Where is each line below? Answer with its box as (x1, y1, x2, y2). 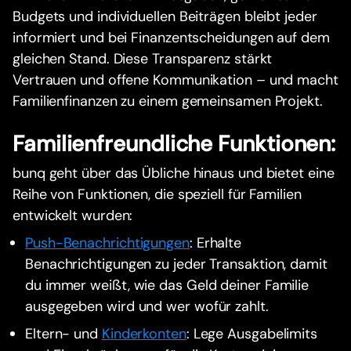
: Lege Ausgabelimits (186, 324, 318, 343)
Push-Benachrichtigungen (25, 233, 190, 252)
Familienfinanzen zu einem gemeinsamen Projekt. (13, 91, 323, 110)
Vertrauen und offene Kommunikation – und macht (13, 70, 338, 89)
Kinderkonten (101, 324, 186, 343)
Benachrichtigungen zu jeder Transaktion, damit (25, 254, 327, 273)
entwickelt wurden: (13, 205, 133, 225)
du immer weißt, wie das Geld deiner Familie (25, 275, 309, 295)
